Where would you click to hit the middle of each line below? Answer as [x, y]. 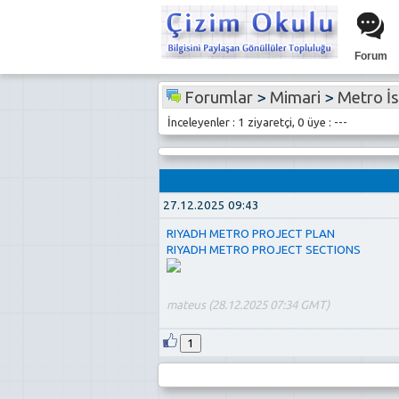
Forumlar [218, 97]
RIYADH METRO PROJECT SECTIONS [264, 250]
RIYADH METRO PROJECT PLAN [251, 234]
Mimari [295, 97]
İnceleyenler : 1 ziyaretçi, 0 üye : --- [254, 122]
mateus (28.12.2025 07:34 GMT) [248, 305]
